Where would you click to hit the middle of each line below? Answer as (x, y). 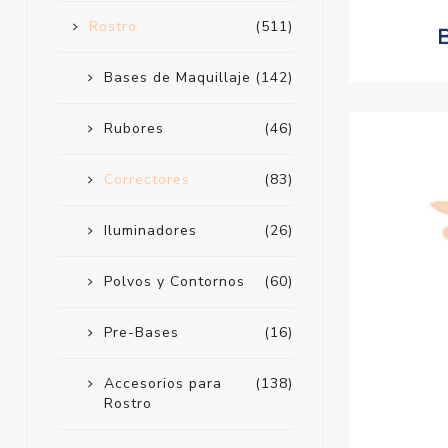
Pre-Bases (141, 333)
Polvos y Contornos (174, 282)
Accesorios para (162, 384)
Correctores (146, 180)
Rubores (133, 129)
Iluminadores (150, 231)
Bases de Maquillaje (177, 78)
